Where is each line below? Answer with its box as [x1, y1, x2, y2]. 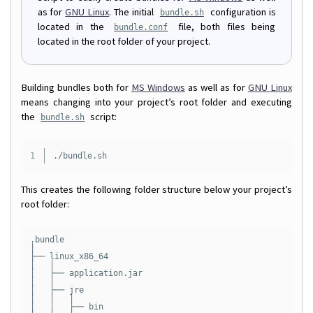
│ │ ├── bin [29, 301, 103, 312]
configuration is [207, 6, 276, 19]
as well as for [185, 81, 248, 94]
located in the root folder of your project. [37, 35, 210, 48]
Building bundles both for [21, 81, 132, 94]
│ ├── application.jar [29, 268, 143, 278]
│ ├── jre [29, 284, 84, 295]
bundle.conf [114, 22, 168, 33]
